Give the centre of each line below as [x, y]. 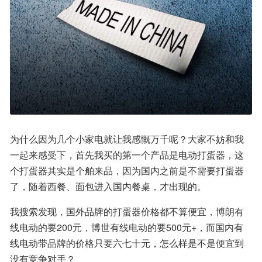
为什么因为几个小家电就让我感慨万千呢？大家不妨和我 [127, 139]
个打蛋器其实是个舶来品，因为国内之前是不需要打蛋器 [127, 170]
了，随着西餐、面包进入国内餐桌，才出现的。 [108, 186]
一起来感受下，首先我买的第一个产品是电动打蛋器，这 [127, 154]
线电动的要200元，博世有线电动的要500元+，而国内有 [127, 227]
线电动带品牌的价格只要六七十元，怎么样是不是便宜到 [127, 243]
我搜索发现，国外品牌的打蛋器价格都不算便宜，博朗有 [127, 211]
